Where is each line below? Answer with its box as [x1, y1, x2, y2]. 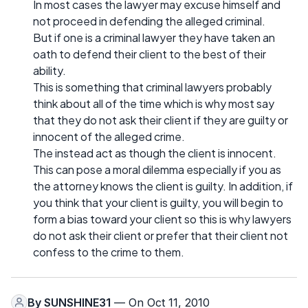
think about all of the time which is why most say [33, 96, 274, 111]
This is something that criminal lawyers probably [33, 79, 272, 94]
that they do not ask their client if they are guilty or [33, 112, 288, 127]
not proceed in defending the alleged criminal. [33, 13, 265, 28]
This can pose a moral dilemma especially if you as [33, 162, 281, 177]
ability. [33, 63, 66, 78]
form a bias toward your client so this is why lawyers [33, 211, 291, 226]
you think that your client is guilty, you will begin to [33, 195, 283, 210]
